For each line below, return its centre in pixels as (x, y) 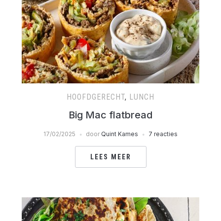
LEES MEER (110, 157)
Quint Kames (120, 134)
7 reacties (163, 134)
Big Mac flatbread (110, 115)
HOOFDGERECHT (96, 97)
